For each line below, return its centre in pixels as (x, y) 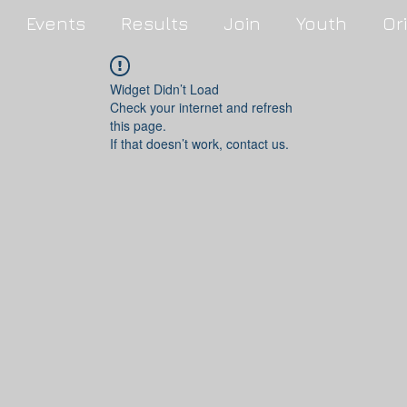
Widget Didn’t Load (164, 89)
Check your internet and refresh (201, 107)
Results (154, 23)
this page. (138, 125)
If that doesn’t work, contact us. (199, 144)
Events (56, 23)
